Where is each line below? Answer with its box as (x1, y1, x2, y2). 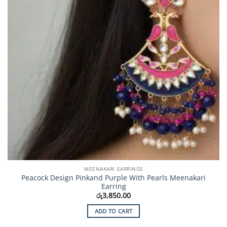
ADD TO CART (94, 207, 133, 215)
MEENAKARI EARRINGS (84, 165, 143, 172)
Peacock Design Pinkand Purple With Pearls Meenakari (21, 172, 206, 182)
